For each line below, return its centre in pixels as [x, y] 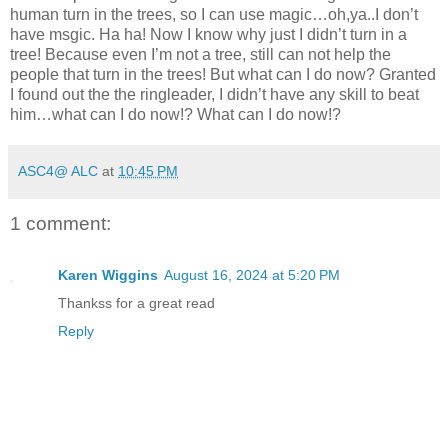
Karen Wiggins [108, 275]
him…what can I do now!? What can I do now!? [175, 114]
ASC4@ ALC [58, 170]
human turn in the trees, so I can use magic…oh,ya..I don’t [214, 14]
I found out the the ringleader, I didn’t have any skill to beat [214, 94]
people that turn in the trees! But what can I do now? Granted [223, 74]
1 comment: [60, 223]
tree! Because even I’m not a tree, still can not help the [200, 54]
